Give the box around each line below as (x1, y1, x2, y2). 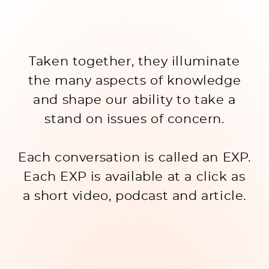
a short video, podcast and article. (22, 189, 246, 202)
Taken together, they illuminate (29, 55, 240, 68)
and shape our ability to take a (33, 94, 236, 107)
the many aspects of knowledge (28, 74, 241, 88)
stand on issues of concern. (44, 113, 225, 126)
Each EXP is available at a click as (23, 170, 246, 183)
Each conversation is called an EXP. (18, 151, 252, 164)
